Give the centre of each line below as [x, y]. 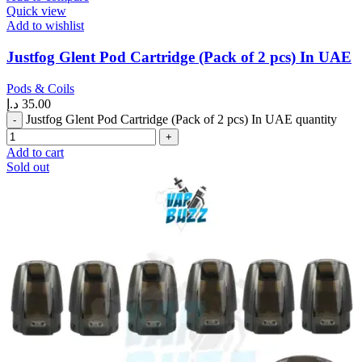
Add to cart [35, 152]
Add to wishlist [45, 26]
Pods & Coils [40, 88]
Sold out [28, 166]
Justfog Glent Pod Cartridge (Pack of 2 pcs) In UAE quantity [181, 119]
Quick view [36, 11]
